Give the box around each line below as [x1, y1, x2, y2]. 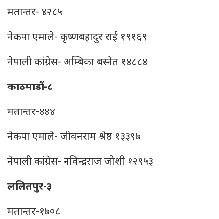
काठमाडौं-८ [7, 81, 53, 94]
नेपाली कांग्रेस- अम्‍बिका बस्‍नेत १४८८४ [7, 56, 148, 69]
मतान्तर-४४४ [7, 106, 55, 119]
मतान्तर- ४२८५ [7, 6, 62, 20]
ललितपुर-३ [7, 180, 52, 194]
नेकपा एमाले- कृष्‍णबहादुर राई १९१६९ [7, 31, 147, 44]
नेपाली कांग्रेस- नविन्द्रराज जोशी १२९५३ [7, 155, 153, 169]
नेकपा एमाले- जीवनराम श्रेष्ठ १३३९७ [7, 131, 141, 144]
